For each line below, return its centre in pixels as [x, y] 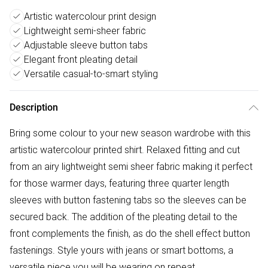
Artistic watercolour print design [90, 16]
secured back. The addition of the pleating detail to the [124, 217]
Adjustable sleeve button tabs [86, 45]
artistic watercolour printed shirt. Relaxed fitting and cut [125, 150]
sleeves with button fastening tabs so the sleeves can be [128, 200]
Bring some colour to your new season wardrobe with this [130, 133]
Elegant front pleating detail [81, 59]
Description [34, 107]
